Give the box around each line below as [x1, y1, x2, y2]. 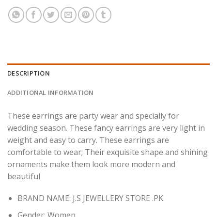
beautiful [7, 170, 40, 182]
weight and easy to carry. [7, 134, 99, 145]
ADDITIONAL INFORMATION [7, 88, 94, 97]
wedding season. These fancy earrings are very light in [7, 122, 205, 133]
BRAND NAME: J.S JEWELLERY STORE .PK [17, 193, 163, 204]
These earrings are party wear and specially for [7, 110, 179, 121]
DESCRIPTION [7, 68, 50, 77]
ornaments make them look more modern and [7, 158, 175, 170]
